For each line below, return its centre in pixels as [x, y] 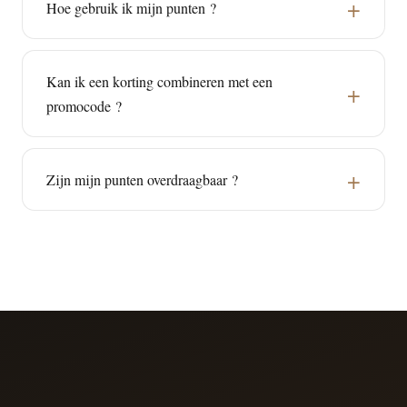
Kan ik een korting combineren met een [159, 81]
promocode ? [84, 106]
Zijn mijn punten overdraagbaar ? [142, 179]
